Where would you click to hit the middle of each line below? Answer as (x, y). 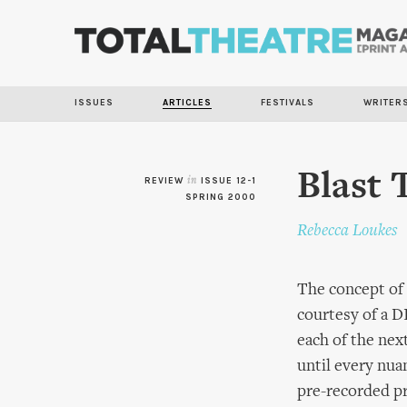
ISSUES (94, 103)
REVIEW (166, 181)
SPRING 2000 (221, 197)
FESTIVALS (288, 103)
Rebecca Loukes (347, 231)
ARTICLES (187, 103)
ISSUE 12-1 (228, 181)
